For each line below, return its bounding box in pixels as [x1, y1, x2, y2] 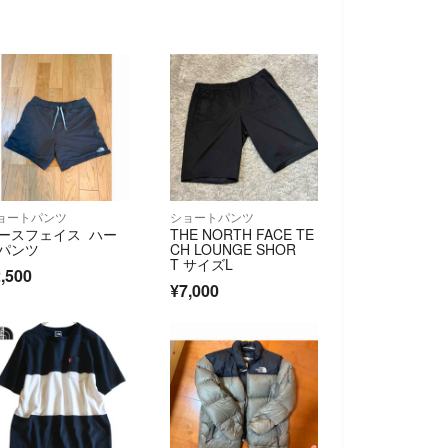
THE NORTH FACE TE [170, 223, 315, 244]
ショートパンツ [170, 207, 255, 225]
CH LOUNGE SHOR [170, 238, 297, 259]
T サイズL [170, 253, 234, 274]
